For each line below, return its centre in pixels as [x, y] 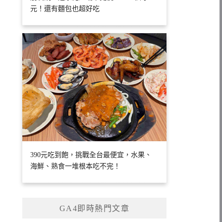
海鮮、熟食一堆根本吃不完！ [76, 166]
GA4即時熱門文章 [94, 208]
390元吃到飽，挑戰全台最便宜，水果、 [91, 155]
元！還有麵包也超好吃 [65, 8]
